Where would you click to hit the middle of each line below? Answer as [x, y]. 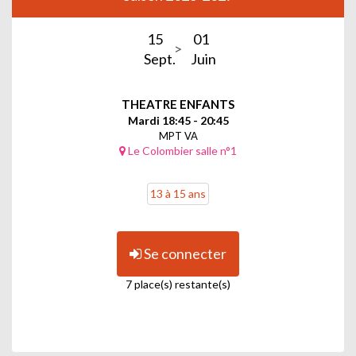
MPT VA [178, 135]
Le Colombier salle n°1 [181, 150]
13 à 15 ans [178, 193]
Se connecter [184, 253]
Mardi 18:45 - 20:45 [178, 120]
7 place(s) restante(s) [178, 284]
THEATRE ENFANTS [178, 104]
